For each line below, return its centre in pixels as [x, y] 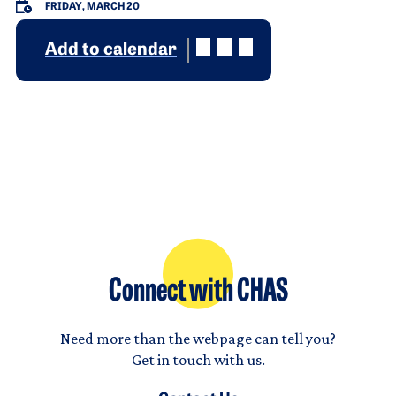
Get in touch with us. [198, 359]
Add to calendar [111, 50]
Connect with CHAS [198, 292]
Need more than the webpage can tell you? [198, 338]
